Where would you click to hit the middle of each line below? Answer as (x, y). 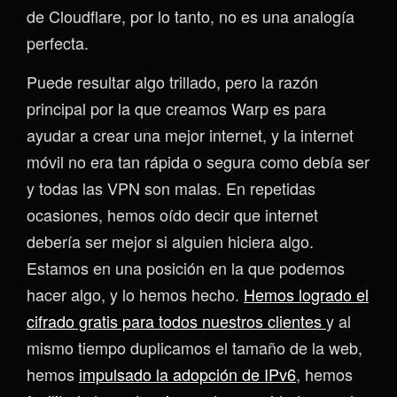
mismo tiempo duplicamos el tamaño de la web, (195, 347)
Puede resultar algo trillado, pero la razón (172, 81)
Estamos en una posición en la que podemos (186, 267)
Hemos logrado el (306, 294)
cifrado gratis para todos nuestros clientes (176, 320)
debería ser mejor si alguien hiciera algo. (170, 241)
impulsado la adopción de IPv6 (187, 374)
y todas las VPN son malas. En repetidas (171, 187)
